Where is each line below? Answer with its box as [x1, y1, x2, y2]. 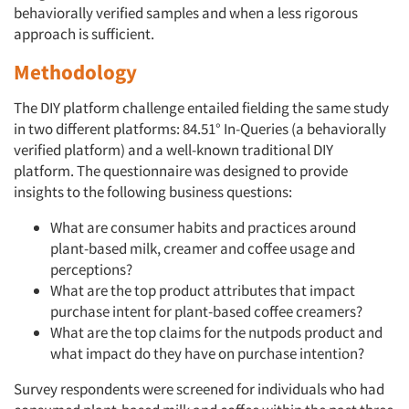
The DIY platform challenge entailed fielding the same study [14, 98, 389, 119]
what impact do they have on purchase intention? [50, 343, 364, 364]
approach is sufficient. [14, 24, 154, 45]
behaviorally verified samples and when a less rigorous [14, 3, 358, 24]
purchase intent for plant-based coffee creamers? [50, 301, 362, 322]
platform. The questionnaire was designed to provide [14, 161, 348, 182]
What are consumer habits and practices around [50, 217, 356, 238]
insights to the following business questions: [14, 182, 292, 203]
